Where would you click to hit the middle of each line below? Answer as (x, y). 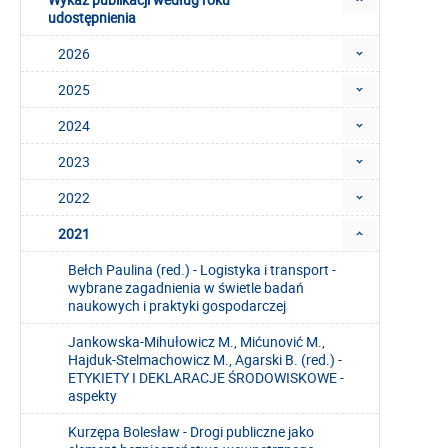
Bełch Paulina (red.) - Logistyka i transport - (202, 270)
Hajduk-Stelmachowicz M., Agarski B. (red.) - (205, 360)
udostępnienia (92, 18)
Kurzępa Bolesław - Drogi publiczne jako (191, 432)
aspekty (92, 396)
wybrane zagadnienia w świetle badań (186, 288)
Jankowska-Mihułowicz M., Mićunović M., (196, 342)
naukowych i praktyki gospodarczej (177, 306)
